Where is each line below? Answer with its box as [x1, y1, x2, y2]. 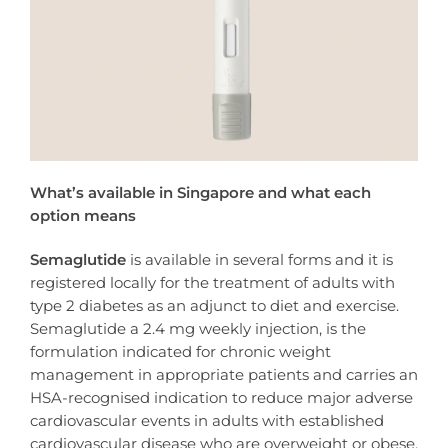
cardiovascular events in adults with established [30, 410, 384, 430]
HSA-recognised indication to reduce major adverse [30, 387, 413, 407]
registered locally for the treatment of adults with [30, 272, 395, 292]
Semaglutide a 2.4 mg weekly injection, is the [30, 318, 366, 338]
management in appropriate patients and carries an [30, 364, 418, 384]
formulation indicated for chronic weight [30, 341, 331, 361]
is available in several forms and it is [126, 249, 393, 269]
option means [30, 205, 136, 225]
